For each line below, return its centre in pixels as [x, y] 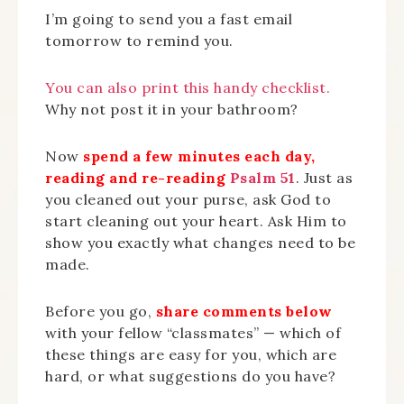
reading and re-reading [138, 178]
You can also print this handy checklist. [188, 87]
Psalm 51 [262, 178]
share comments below [244, 311]
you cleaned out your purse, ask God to [188, 199]
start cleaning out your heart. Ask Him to [196, 221]
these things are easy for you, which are [191, 354]
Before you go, [101, 311]
